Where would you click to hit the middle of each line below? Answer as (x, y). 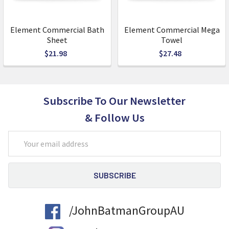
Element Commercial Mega (172, 30)
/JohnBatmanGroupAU (127, 211)
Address (22, 150)
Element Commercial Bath (57, 30)
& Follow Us (114, 118)
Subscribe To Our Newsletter (114, 101)
